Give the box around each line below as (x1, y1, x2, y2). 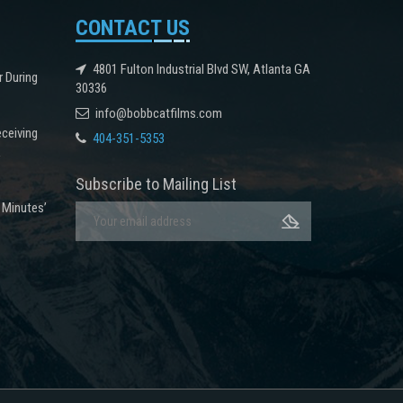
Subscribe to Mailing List (75, 174, 237, 193)
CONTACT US (75, 14, 190, 40)
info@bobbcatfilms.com (94, 104, 222, 121)
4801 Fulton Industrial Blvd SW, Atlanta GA (92, 60, 310, 77)
